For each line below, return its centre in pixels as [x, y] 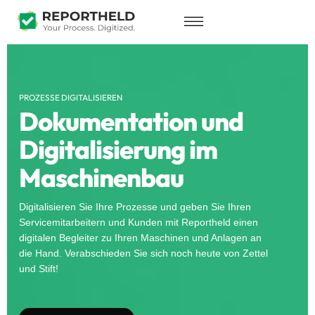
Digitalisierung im [118, 149]
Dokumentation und [131, 121]
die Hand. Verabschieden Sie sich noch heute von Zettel [143, 253]
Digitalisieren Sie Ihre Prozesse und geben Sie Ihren [135, 206]
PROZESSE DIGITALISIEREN [71, 97]
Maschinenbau [101, 177]
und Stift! [39, 268]
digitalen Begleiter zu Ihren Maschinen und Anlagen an [140, 237]
